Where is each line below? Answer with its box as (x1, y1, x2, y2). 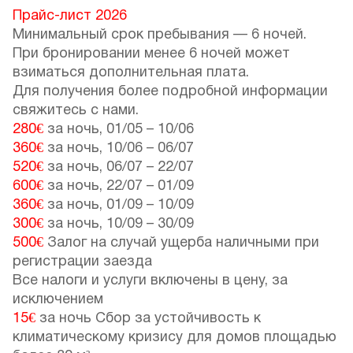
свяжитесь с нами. (13, 103, 139, 117)
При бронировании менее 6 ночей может (13, 46, 290, 61)
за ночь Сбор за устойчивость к (35, 311, 261, 325)
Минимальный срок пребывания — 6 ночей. (13, 28, 307, 42)
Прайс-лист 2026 (13, 9, 127, 23)
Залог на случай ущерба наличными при (43, 236, 319, 250)
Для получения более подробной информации (13, 84, 328, 98)
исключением (13, 292, 103, 307)
